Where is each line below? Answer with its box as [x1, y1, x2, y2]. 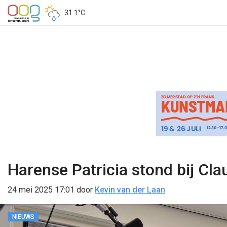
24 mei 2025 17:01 [8, 185, 74, 195]
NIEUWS [12, 213, 34, 220]
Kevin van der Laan [95, 185, 165, 195]
